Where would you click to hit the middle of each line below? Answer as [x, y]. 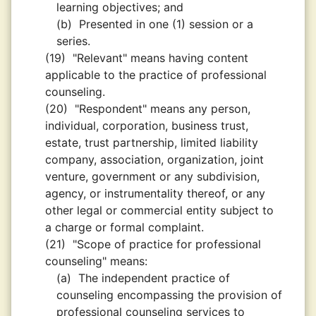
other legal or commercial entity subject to [159, 210]
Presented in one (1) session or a [166, 24]
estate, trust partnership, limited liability [152, 142]
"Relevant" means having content [160, 58]
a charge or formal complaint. [124, 227]
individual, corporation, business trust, [147, 126]
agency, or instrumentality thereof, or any [155, 193]
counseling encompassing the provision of [169, 295]
